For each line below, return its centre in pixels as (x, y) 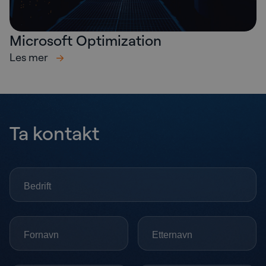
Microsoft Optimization (85, 41)
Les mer (30, 57)
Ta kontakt (54, 133)
